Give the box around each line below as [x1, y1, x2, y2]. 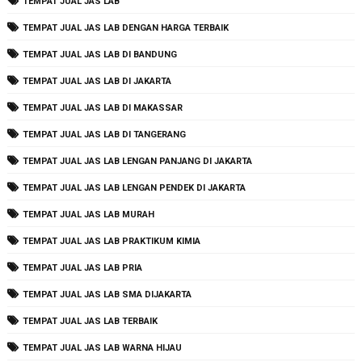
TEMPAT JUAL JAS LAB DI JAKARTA [22, 76, 171, 87]
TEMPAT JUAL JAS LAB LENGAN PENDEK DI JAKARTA [22, 183, 246, 194]
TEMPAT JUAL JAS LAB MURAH [22, 209, 154, 221]
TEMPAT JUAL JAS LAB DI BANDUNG [22, 49, 177, 61]
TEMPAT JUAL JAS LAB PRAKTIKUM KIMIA [22, 236, 200, 247]
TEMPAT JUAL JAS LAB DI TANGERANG [22, 129, 186, 141]
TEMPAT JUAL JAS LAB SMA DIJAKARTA [22, 289, 192, 301]
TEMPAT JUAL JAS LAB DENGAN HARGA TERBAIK [22, 23, 229, 34]
